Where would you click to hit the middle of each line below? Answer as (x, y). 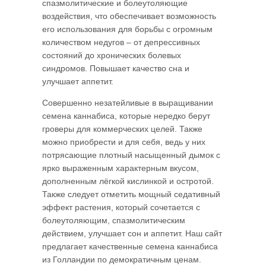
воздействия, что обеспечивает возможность (129, 16)
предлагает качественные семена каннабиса (130, 247)
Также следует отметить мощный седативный (131, 194)
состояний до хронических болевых (111, 56)
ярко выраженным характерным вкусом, (120, 168)
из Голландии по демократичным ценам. (121, 260)
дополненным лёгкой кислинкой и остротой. (128, 181)
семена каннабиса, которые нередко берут (126, 116)
